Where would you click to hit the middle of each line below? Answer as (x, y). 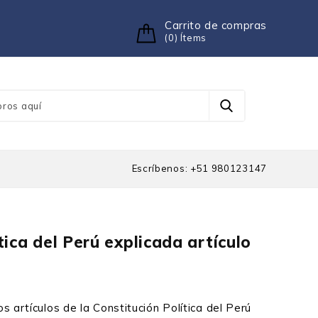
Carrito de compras (216, 25)
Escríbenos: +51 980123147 (199, 168)
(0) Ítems (186, 38)
